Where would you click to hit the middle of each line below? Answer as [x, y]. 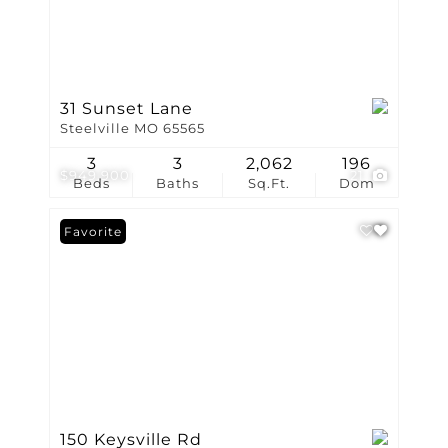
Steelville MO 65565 [132, 128]
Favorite [93, 231]
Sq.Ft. [269, 183]
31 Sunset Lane [126, 108]
